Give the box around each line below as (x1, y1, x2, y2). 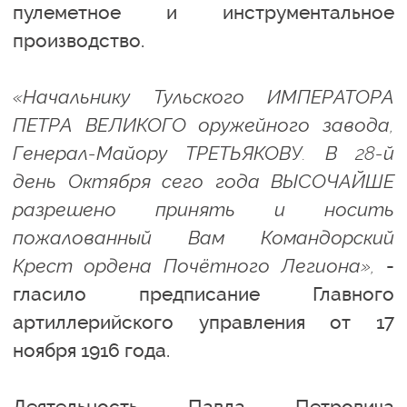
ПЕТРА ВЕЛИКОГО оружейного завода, (13, 114, 394, 136)
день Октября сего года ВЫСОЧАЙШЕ (13, 170, 394, 193)
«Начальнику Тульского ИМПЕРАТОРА (13, 85, 394, 108)
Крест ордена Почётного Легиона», (13, 254, 375, 277)
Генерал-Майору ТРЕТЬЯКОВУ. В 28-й (13, 142, 394, 164)
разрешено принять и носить (13, 198, 394, 221)
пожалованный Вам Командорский (13, 226, 394, 249)
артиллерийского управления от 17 (13, 311, 394, 333)
